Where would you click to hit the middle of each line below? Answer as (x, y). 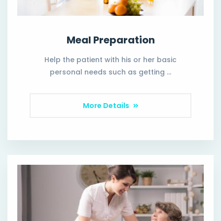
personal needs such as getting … (110, 72)
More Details (107, 106)
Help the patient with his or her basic (110, 60)
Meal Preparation (110, 40)
